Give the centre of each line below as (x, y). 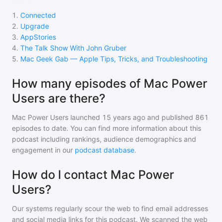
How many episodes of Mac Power (110, 83)
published (176, 117)
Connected (38, 15)
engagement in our (43, 150)
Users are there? (59, 98)
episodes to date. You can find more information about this (107, 128)
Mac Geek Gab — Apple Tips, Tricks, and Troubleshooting (114, 59)
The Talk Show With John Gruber (73, 48)
